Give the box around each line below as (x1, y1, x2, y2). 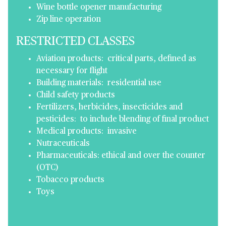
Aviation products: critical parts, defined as (36, 55, 196, 63)
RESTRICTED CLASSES (16, 35, 135, 47)
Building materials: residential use (36, 79, 161, 87)
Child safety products (36, 91, 115, 99)
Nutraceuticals (36, 140, 90, 148)
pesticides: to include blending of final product (36, 116, 209, 124)
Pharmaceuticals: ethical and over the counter (36, 152, 205, 160)
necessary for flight (36, 67, 107, 75)
